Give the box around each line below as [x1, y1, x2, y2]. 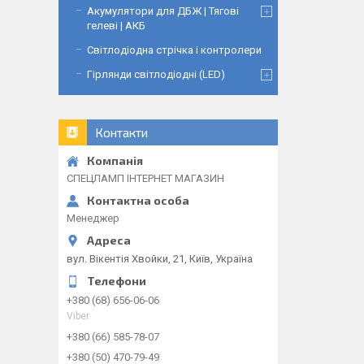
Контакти [95, 125, 148, 140]
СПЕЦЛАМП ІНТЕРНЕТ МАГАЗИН [67, 172, 224, 184]
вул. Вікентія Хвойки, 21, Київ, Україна [67, 252, 253, 265]
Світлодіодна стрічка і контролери [87, 44, 262, 56]
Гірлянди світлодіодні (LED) [87, 68, 225, 80]
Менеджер [67, 212, 119, 224]
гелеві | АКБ [87, 19, 145, 32]
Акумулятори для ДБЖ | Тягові [87, 5, 239, 17]
